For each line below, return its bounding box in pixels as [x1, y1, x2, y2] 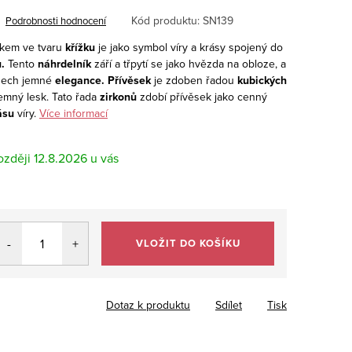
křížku [65, 38, 95, 56]
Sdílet [215, 296, 242, 313]
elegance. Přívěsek [55, 71, 151, 89]
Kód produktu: [131, 12, 200, 28]
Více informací [39, 104, 108, 121]
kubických [237, 71, 287, 89]
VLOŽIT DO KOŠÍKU [135, 235, 240, 251]
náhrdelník [38, 55, 91, 72]
